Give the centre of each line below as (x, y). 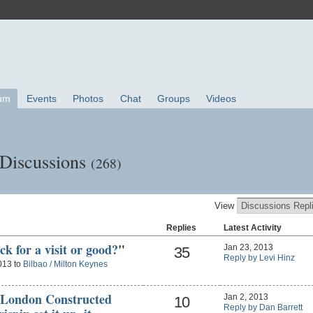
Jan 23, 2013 (248, 247)
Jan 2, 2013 (246, 297)
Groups (173, 99)
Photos (88, 99)
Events (42, 99)
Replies (181, 227)
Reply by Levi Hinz (259, 257)
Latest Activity (252, 227)
